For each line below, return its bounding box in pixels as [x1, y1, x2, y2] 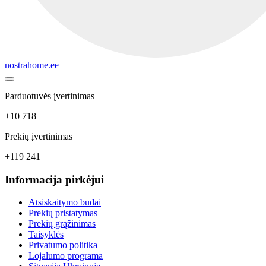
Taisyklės [28, 229, 64, 240]
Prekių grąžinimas [28, 218, 96, 229]
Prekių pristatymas [28, 208, 97, 218]
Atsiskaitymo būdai [28, 197, 101, 208]
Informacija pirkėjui [5, 173, 104, 186]
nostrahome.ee [5, 59, 59, 70]
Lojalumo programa [28, 251, 103, 261]
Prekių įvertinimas [5, 131, 72, 141]
